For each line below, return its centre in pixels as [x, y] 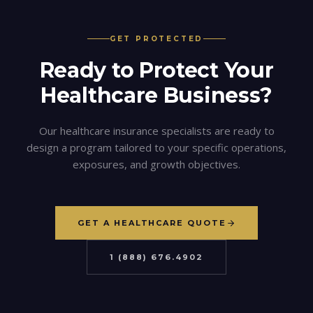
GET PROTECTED [156, 39]
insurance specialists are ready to [192, 131]
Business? [215, 95]
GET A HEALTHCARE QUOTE [152, 223]
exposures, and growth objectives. [156, 164]
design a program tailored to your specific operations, [156, 147]
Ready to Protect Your [156, 70]
